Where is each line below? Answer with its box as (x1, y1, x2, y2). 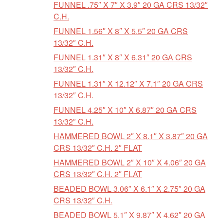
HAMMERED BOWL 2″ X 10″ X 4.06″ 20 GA (54, 157, 206, 168)
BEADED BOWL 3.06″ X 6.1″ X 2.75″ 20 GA (54, 183, 205, 194)
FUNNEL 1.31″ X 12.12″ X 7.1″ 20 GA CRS (54, 78, 203, 89)
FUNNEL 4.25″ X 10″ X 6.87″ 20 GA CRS (54, 104, 197, 115)
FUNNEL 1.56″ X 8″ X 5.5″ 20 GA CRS (54, 25, 188, 36)
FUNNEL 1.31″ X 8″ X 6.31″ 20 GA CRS (54, 52, 192, 63)
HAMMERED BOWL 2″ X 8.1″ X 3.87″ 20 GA (54, 130, 208, 142)
